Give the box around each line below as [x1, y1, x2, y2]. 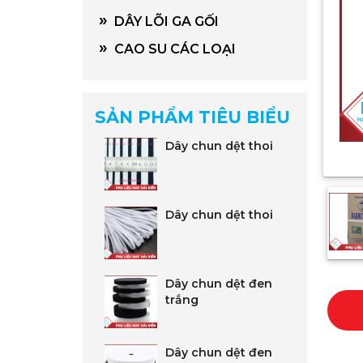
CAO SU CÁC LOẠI [108, 41, 236, 57]
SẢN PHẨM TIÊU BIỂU [95, 107, 290, 127]
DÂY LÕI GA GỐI [108, 14, 219, 29]
